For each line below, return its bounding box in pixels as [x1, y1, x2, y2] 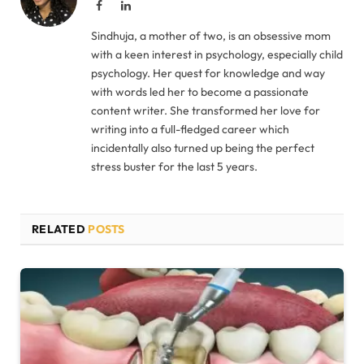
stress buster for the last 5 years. [91, 159, 258, 175]
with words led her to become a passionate [91, 84, 309, 100]
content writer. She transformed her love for [91, 103, 320, 119]
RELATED [32, 222, 89, 237]
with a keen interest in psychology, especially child [91, 47, 343, 63]
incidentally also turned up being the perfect [91, 141, 314, 156]
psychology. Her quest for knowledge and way [91, 66, 325, 81]
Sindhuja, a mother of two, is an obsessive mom [91, 28, 331, 44]
